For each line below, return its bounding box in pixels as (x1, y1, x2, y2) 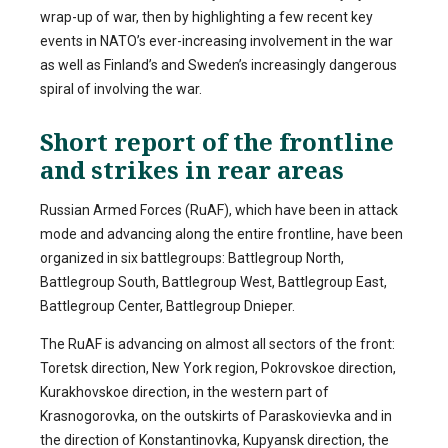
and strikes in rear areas (40, 152, 344, 186)
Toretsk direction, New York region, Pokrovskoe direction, (40, 359, 396, 376)
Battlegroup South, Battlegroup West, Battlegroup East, (40, 273, 387, 290)
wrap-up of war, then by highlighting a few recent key (40, 9, 373, 26)
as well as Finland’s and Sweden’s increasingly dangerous (40, 57, 397, 74)
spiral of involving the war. (40, 81, 202, 98)
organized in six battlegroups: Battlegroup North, (40, 249, 344, 266)
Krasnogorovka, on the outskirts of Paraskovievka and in (40, 407, 392, 424)
